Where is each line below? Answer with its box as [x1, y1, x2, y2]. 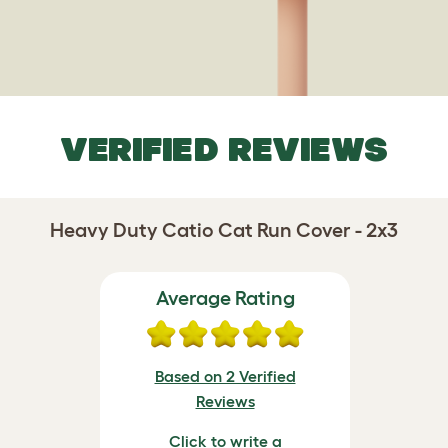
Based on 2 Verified [154, 367, 296, 385]
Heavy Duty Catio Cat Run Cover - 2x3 [50, 219, 398, 241]
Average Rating [155, 287, 295, 309]
